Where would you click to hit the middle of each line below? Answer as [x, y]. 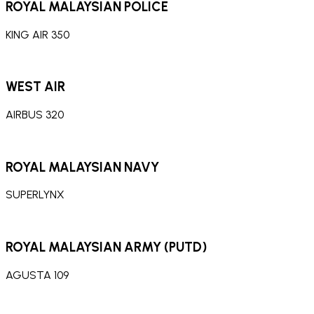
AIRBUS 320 [35, 114]
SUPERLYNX [35, 195]
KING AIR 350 [37, 34]
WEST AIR [35, 87]
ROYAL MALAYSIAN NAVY [82, 167]
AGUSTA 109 [37, 275]
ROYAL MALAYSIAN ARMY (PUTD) [106, 247]
